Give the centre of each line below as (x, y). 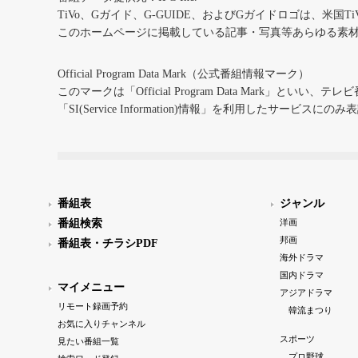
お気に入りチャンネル (101, 324)
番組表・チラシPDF (108, 244)
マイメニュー (91, 288)
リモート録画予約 (93, 306)
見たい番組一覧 (88, 342)
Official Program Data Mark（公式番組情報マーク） (183, 74)
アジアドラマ (306, 293)
